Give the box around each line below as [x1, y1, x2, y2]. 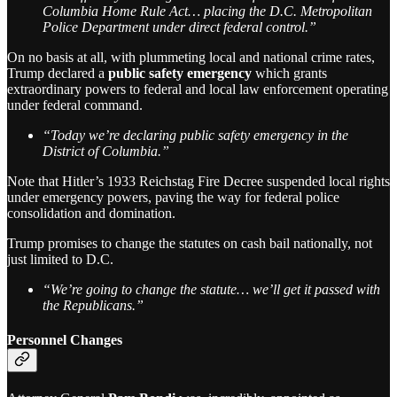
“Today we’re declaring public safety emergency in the [43, 127, 348, 143]
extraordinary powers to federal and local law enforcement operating [7, 81, 388, 97]
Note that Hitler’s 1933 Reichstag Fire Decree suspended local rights [7, 173, 390, 189]
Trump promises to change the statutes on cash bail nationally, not [7, 235, 372, 251]
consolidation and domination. [7, 205, 175, 221]
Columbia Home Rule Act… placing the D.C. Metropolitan [43, 3, 372, 19]
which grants [252, 65, 327, 81]
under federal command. [7, 97, 143, 113]
